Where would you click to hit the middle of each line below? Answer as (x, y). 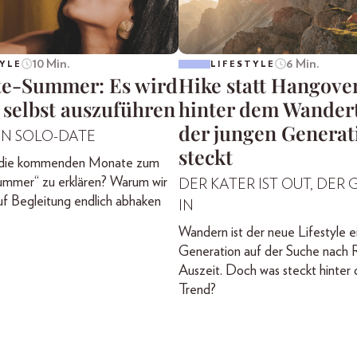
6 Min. (302, 64)
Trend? (197, 290)
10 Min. (51, 64)
